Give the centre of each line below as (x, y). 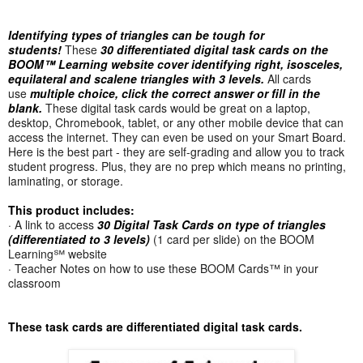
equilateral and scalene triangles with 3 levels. (136, 78)
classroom (34, 283)
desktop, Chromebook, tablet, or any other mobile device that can (176, 122)
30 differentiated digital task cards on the (214, 49)
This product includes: (71, 209)
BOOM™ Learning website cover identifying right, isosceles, (175, 64)
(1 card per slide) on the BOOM (232, 239)
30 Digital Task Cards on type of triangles (211, 225)
